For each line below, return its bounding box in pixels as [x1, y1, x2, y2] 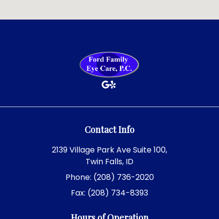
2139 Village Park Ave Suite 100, [52, 144, 167, 156]
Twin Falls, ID [86, 156, 133, 168]
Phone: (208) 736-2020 [65, 172, 154, 183]
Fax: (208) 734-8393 [71, 187, 148, 199]
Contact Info [85, 124, 134, 136]
